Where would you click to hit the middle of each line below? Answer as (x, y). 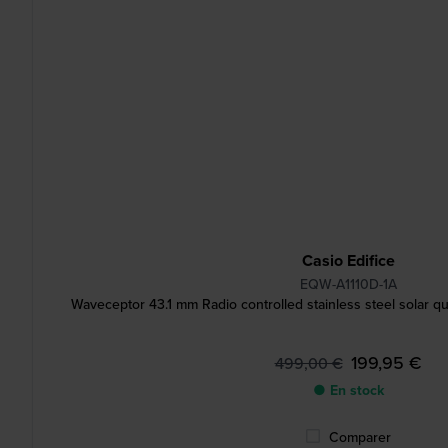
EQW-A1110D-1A (348, 284)
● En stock (348, 390)
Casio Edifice (348, 260)
